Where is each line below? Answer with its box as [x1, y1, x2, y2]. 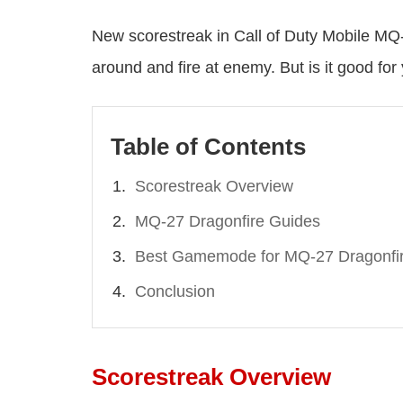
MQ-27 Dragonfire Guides [135, 212, 320, 231]
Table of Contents [111, 133, 306, 161]
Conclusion [135, 282, 215, 301]
